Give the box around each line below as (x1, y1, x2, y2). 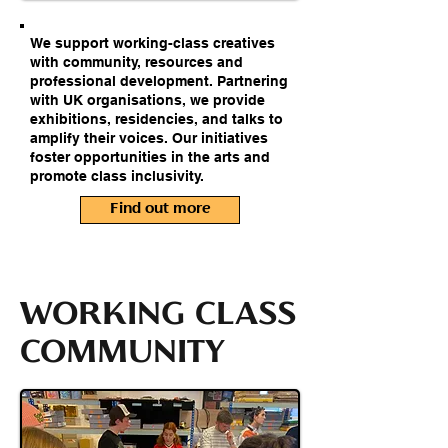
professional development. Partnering (30, 73, 288, 90)
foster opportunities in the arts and (30, 149, 270, 166)
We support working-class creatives (30, 35, 275, 52)
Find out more (109, 203, 211, 217)
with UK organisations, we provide (30, 92, 265, 109)
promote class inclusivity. (30, 168, 208, 185)
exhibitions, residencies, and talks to (30, 111, 283, 128)
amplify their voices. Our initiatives (30, 130, 268, 147)
